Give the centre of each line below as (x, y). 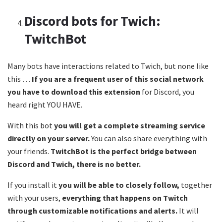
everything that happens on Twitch (125, 197)
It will (189, 210)
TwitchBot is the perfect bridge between (124, 151)
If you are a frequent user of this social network (118, 79)
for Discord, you (168, 91)
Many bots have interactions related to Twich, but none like (108, 66)
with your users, (35, 197)
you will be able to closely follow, (120, 185)
